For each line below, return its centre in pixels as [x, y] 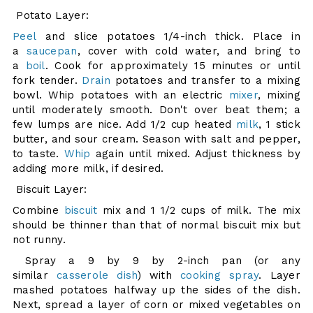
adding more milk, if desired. [88, 168]
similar [34, 275]
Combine [38, 210]
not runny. [39, 239]
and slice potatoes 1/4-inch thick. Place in [169, 36]
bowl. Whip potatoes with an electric [121, 95]
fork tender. [47, 80]
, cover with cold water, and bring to [189, 51]
